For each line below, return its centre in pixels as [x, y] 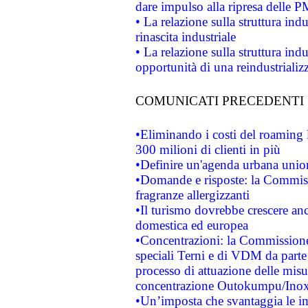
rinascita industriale [185, 37]
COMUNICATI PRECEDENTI [219, 101]
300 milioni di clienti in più [208, 150]
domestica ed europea [191, 225]
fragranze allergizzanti [192, 195]
